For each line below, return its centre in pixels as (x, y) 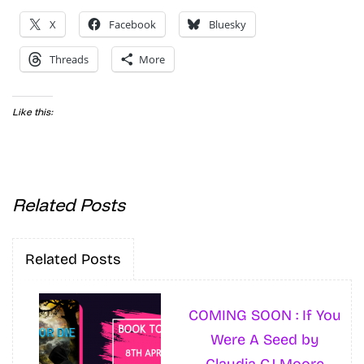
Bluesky (227, 24)
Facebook (132, 24)
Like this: (32, 111)
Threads (69, 59)
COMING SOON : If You (264, 315)
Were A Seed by (264, 339)
